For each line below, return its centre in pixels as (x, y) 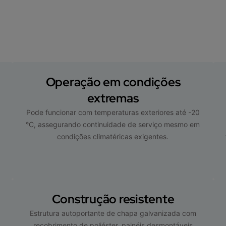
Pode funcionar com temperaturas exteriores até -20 (113, 112)
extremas (113, 98)
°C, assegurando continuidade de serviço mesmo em (113, 124)
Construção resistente (113, 199)
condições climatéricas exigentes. (113, 136)
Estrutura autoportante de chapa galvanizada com (113, 213)
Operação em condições (113, 82)
